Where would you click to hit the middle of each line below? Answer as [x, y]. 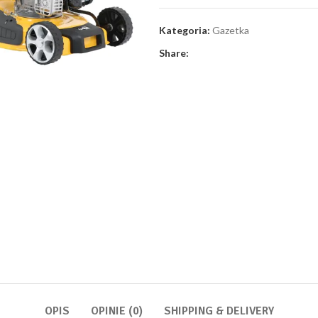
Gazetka [231, 30]
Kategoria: [185, 30]
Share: [174, 53]
